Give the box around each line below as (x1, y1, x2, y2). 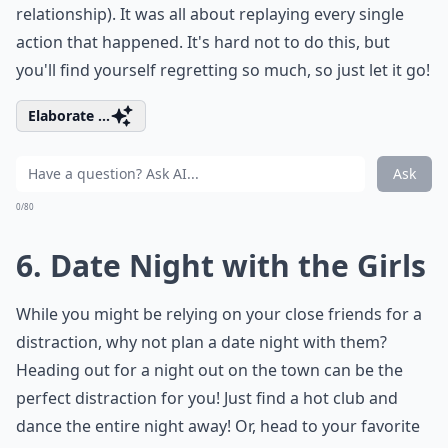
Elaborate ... (28, 106, 110, 125)
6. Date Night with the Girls (16, 245, 426, 286)
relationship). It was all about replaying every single (16, 3, 404, 25)
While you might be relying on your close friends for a (16, 303, 422, 325)
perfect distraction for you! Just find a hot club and (16, 387, 398, 409)
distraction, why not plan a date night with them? (16, 331, 387, 353)
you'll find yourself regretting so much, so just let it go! (16, 59, 430, 81)
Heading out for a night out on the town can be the (16, 359, 403, 381)
